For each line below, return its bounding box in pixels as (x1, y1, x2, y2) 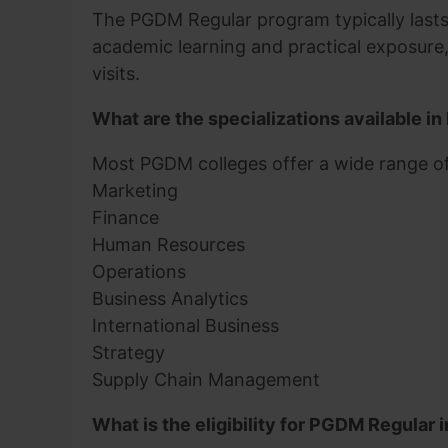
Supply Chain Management (92, 369, 320, 390)
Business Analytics (92, 288, 248, 309)
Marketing (92, 180, 178, 201)
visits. (92, 63, 140, 84)
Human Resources (92, 234, 245, 255)
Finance (92, 207, 159, 228)
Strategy (92, 342, 165, 363)
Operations (92, 261, 186, 282)
